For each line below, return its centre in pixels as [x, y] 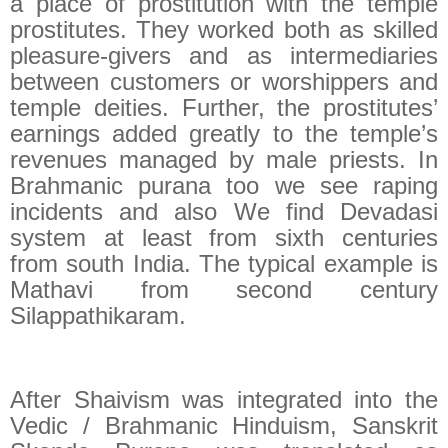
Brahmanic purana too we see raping [224, 186]
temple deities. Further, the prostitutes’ [224, 108]
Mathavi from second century [224, 290]
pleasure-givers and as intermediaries [224, 56]
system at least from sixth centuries [224, 238]
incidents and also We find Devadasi [224, 212]
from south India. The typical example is [224, 264]
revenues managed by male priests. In [224, 160]
